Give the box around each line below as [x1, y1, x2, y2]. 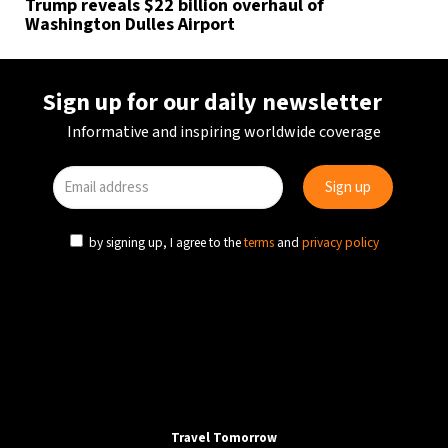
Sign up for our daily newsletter [43, 85, 382, 120]
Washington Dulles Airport [25, 11, 235, 37]
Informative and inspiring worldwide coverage [67, 121, 381, 143]
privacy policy [302, 233, 379, 252]
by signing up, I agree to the [86, 233, 244, 252]
